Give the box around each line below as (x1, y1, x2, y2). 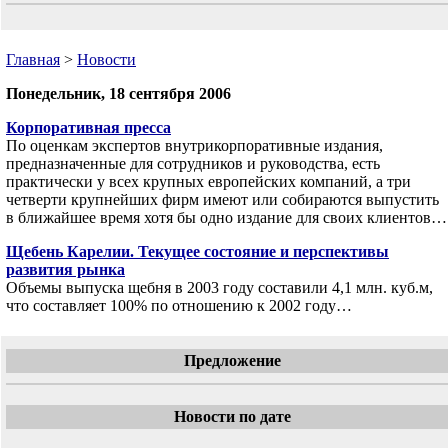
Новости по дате (173, 408, 291, 425)
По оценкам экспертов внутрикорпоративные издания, (6, 137, 383, 154)
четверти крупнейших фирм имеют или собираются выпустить (6, 191, 439, 208)
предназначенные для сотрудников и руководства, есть (6, 155, 380, 172)
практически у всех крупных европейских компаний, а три (6, 173, 411, 190)
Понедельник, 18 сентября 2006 (6, 85, 231, 102)
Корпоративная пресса (6, 119, 171, 136)
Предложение (183, 352, 281, 369)
